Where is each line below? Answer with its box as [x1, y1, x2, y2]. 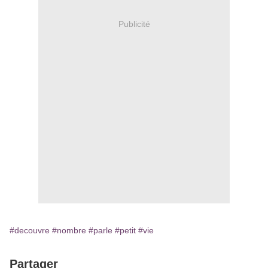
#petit [115, 226, 136, 236]
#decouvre [10, 226, 50, 236]
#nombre [52, 226, 86, 236]
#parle [89, 226, 112, 236]
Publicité [118, 19, 150, 29]
